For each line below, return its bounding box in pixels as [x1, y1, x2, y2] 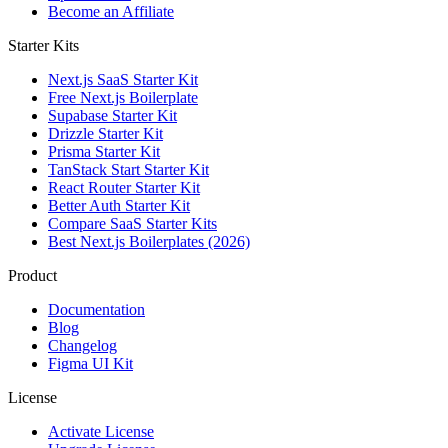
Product [8, 267, 57, 285]
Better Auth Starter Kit [48, 197, 190, 215]
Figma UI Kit [48, 355, 133, 373]
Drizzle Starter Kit [48, 125, 163, 143]
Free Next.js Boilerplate [48, 89, 198, 107]
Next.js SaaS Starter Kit [48, 71, 198, 89]
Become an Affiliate [48, 3, 174, 21]
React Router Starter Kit [48, 179, 200, 197]
